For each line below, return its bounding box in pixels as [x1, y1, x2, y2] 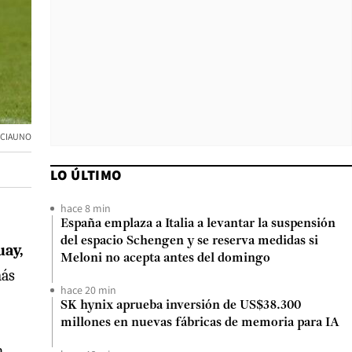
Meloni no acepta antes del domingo [60, 252, 270, 265]
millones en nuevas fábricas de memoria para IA [60, 317, 339, 329]
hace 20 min [60, 283, 116, 297]
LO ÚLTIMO [50, 166, 122, 184]
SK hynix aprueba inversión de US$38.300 [60, 299, 301, 312]
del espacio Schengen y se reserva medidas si [60, 235, 318, 247]
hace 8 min [60, 201, 111, 215]
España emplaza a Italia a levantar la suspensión [60, 218, 335, 230]
